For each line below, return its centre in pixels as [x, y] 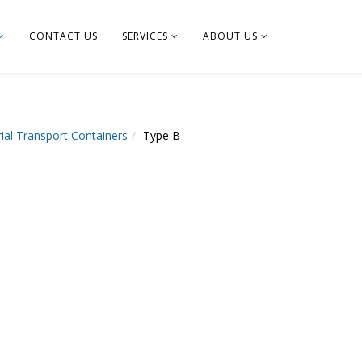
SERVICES [145, 36]
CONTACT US [63, 36]
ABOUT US [230, 36]
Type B [162, 135]
